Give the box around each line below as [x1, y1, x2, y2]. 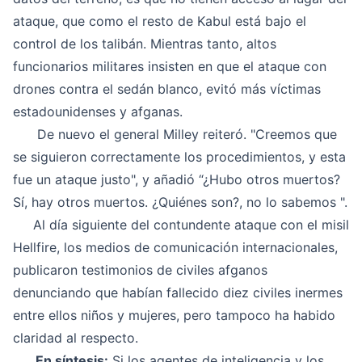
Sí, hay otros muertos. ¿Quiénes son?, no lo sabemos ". [13, 194, 347, 210]
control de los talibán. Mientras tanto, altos [13, 36, 276, 52]
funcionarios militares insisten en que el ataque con [13, 58, 326, 74]
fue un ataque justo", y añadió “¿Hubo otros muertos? [13, 171, 340, 187]
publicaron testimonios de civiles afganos [13, 262, 267, 278]
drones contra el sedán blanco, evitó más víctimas [13, 81, 321, 97]
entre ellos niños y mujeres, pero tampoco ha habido [13, 307, 335, 323]
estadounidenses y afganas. [13, 103, 183, 120]
